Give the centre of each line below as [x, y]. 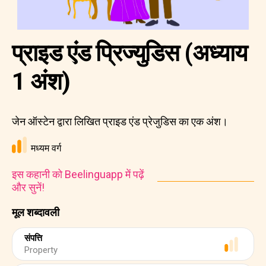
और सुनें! [28, 187]
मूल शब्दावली [36, 212]
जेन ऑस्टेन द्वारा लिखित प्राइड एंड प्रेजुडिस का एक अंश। [120, 121]
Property [41, 250]
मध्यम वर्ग [46, 148]
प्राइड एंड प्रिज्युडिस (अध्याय [129, 53]
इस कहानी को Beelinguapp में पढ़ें [78, 174]
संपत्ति [33, 238]
